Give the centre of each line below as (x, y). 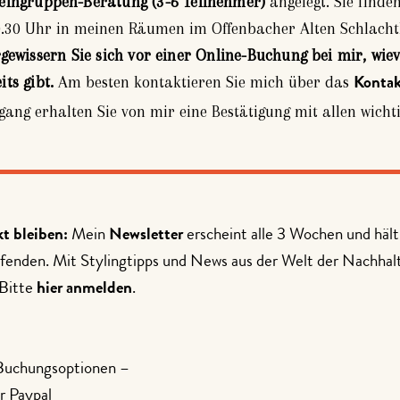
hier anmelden (84, 289)
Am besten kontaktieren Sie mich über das (204, 82)
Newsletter (146, 236)
